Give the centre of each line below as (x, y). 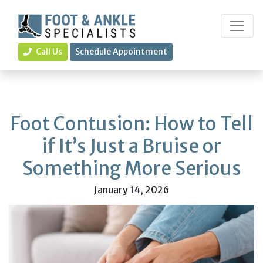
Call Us (48, 51)
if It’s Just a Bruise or (131, 146)
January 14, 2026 (131, 190)
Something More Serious (131, 168)
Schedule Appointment (121, 51)
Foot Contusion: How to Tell (131, 124)
